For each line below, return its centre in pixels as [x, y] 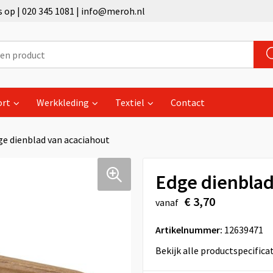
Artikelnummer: [189, 230]
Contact [187, 102]
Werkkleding [62, 102]
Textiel [129, 102]
